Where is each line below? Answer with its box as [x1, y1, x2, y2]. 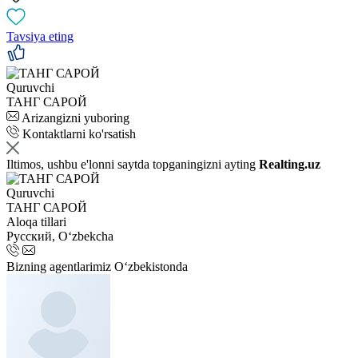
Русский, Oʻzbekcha [6, 229, 113, 243]
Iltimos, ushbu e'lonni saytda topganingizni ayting [6, 157, 259, 171]
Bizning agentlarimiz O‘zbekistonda [6, 259, 188, 273]
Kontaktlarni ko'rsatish [22, 126, 136, 141]
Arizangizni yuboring [22, 110, 129, 125]
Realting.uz [259, 157, 320, 171]
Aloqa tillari [6, 214, 66, 229]
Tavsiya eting [6, 29, 74, 43]
